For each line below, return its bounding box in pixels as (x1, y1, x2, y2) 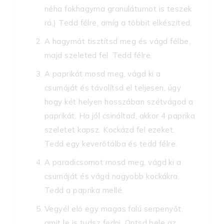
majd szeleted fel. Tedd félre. (44, 50, 152, 60)
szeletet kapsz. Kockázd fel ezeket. (44, 125, 175, 135)
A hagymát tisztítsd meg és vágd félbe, (44, 36, 191, 46)
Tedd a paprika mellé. (44, 185, 124, 195)
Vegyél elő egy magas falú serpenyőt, (44, 204, 183, 214)
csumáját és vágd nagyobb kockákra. (44, 171, 180, 181)
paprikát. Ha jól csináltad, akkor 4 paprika (44, 111, 195, 121)
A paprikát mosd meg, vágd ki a (44, 69, 161, 79)
